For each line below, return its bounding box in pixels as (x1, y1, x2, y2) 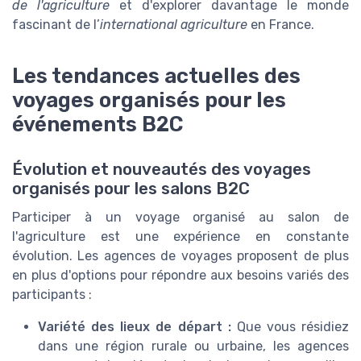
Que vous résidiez (230, 318, 349, 334)
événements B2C (12, 111, 184, 136)
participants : (12, 286, 92, 302)
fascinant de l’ (12, 16, 100, 32)
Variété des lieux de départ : (38, 318, 231, 334)
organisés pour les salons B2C (12, 178, 250, 198)
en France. (247, 16, 314, 32)
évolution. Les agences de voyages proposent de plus (12, 247, 349, 263)
